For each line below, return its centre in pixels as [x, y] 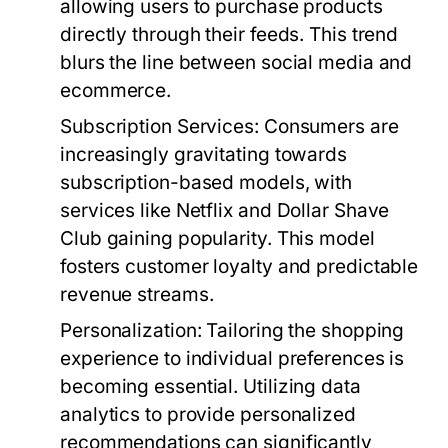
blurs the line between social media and [236, 62]
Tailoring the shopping [303, 330]
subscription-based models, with [206, 182]
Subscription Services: [159, 126]
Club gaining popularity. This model [217, 238]
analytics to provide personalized [208, 414]
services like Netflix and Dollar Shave [225, 210]
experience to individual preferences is [232, 358]
